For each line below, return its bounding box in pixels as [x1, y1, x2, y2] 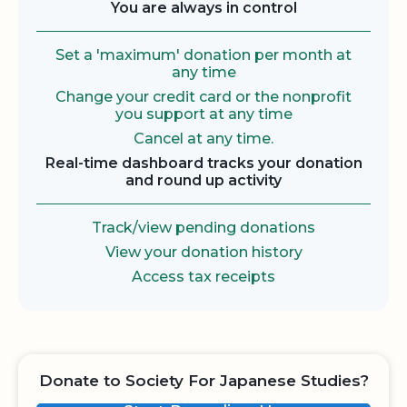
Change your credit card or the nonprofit [55, 88, 352, 106]
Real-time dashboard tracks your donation [45, 154, 362, 173]
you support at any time [114, 105, 293, 124]
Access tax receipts [132, 268, 275, 286]
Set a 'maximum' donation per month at [55, 46, 352, 65]
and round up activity [125, 172, 282, 190]
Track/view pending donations [92, 219, 315, 237]
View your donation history [104, 243, 303, 262]
